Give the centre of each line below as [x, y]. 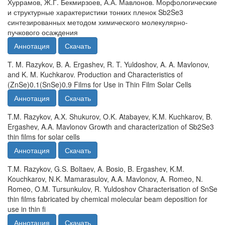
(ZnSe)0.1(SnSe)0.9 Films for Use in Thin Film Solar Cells [99, 84]
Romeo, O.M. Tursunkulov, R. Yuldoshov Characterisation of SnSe [113, 189]
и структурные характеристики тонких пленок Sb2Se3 [95, 12]
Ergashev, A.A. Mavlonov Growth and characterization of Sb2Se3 [111, 127]
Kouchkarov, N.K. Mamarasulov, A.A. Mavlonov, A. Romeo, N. [105, 179]
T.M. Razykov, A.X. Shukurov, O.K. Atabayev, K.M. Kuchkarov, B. [110, 117]
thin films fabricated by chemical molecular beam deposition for [107, 199]
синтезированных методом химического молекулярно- [98, 22]
